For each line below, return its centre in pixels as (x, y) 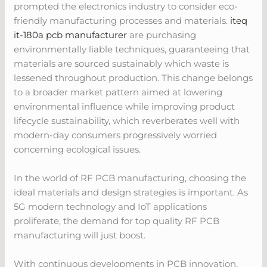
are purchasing (162, 35)
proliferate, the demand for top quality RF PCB (117, 221)
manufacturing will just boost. (80, 235)
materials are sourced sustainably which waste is (122, 63)
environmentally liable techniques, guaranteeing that (132, 49)
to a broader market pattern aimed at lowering (118, 92)
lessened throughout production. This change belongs (133, 77)
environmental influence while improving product (125, 106)
